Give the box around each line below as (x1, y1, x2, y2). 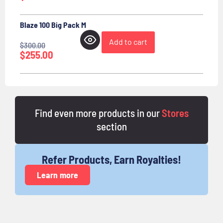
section (96, 119, 127, 132)
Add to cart (109, 36, 147, 46)
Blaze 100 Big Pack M (20, 19, 86, 29)
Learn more (37, 169, 78, 180)
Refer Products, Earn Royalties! (42, 152, 181, 166)
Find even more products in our (34, 106, 162, 119)
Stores (161, 106, 189, 119)
